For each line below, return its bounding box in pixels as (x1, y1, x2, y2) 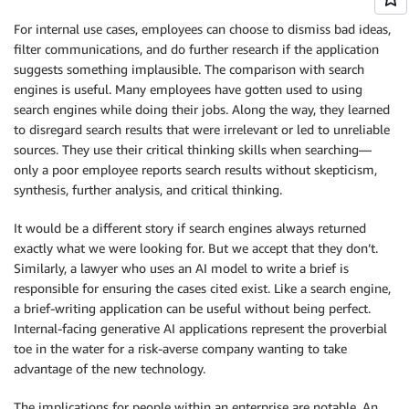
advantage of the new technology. (14, 360, 205, 376)
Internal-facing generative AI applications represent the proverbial (14, 320, 387, 336)
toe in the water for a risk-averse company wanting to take (14, 340, 347, 356)
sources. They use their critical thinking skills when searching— (14, 141, 372, 157)
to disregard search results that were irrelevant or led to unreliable (14, 121, 390, 137)
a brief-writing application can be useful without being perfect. (14, 299, 371, 316)
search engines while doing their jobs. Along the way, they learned (14, 100, 390, 117)
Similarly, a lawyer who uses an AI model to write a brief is (14, 259, 349, 276)
